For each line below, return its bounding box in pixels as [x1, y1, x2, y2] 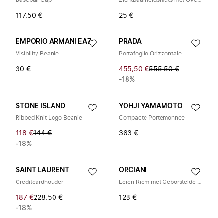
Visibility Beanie [16, 51, 59, 56]
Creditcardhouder [16, 179, 63, 185]
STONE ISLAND [16, 103, 65, 109]
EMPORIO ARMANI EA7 [16, 38, 91, 45]
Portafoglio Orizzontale [119, 51, 182, 56]
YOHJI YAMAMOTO [119, 103, 182, 109]
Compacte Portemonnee [119, 115, 185, 121]
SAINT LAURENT [16, 167, 69, 174]
